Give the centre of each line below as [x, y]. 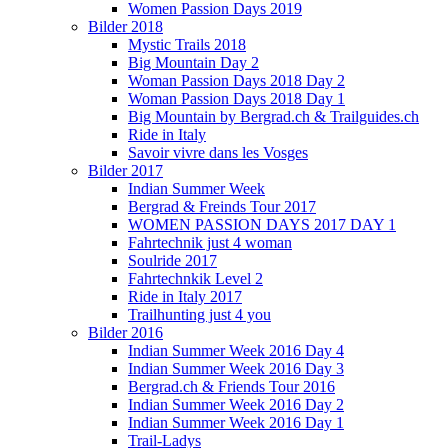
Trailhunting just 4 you [199, 314]
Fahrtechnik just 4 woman [210, 242]
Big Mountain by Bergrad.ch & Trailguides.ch [273, 116]
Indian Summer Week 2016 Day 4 [236, 350]
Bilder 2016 [125, 332]
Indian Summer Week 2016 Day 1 [236, 422]
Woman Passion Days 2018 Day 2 [236, 80]
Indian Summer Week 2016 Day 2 [236, 404]
